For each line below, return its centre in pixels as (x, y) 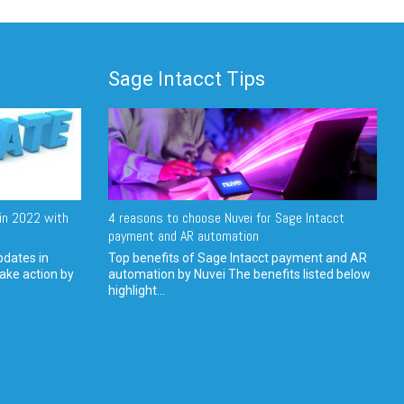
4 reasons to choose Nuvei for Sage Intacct (226, 218)
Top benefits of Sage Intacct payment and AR (237, 258)
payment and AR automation (183, 236)
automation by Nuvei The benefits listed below (239, 275)
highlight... (136, 291)
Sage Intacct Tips (186, 79)
